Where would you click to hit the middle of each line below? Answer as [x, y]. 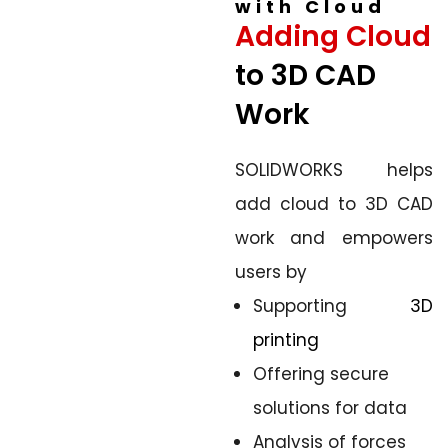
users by [270, 272]
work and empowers [333, 238]
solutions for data [329, 408]
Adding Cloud [332, 36]
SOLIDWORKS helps [333, 170]
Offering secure [320, 374]
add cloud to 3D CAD [333, 204]
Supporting [331, 306]
